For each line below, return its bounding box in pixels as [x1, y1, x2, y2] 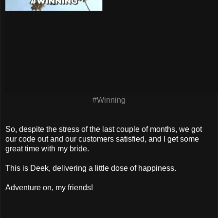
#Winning [92, 95, 126, 104]
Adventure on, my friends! [5, 183, 93, 192]
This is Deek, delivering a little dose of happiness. [5, 163, 176, 172]
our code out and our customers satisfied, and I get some [5, 134, 199, 143]
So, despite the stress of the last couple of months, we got [5, 125, 202, 133]
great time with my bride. [5, 144, 89, 153]
